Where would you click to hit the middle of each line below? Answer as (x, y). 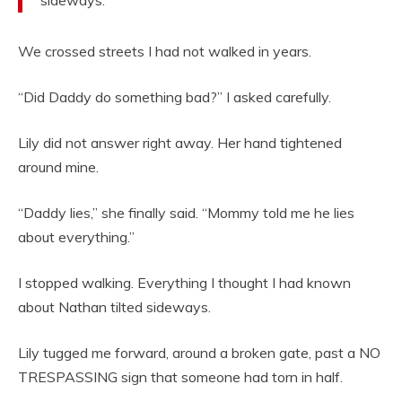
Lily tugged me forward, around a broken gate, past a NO (199, 353)
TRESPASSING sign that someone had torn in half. (180, 377)
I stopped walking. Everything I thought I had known (184, 283)
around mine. (58, 167)
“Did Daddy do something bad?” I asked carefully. (175, 97)
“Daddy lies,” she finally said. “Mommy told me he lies (186, 213)
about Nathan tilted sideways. (114, 307)
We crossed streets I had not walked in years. (165, 52)
